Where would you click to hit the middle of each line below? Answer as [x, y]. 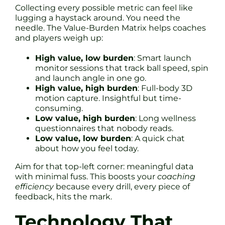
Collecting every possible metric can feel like [104, 8]
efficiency [34, 186]
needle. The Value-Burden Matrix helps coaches [110, 28]
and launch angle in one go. [91, 78]
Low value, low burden [83, 138]
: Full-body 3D [165, 88]
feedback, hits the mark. [64, 196]
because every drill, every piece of [122, 186]
